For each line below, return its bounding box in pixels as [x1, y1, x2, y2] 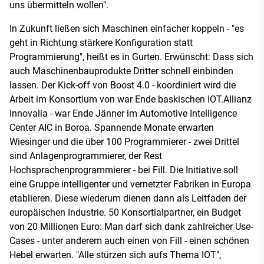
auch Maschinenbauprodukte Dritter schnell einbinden [9, 65, 233, 77]
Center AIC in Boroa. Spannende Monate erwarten [9, 122, 214, 134]
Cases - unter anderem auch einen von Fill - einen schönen [9, 235, 249, 247]
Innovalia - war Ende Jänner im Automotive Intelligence [9, 108, 237, 120]
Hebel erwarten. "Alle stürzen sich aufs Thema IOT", [9, 249, 221, 261]
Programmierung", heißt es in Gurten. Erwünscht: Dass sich [9, 51, 253, 63]
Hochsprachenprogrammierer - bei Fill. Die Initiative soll [9, 164, 238, 176]
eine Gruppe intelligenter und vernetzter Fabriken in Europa [9, 179, 251, 190]
